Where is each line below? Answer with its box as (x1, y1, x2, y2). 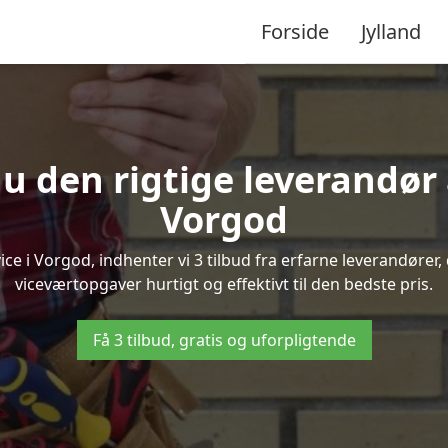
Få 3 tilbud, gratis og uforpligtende (92, 329, 356, 351)
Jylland (361, 17, 421, 45)
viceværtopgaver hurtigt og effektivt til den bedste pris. (15, 273, 433, 295)
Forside (261, 17, 329, 45)
